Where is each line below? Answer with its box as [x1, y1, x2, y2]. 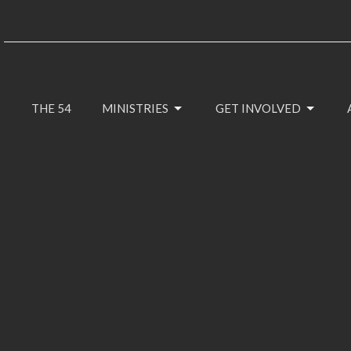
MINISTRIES [102, 101, 169, 116]
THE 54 [31, 101, 71, 116]
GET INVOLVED [215, 101, 301, 116]
